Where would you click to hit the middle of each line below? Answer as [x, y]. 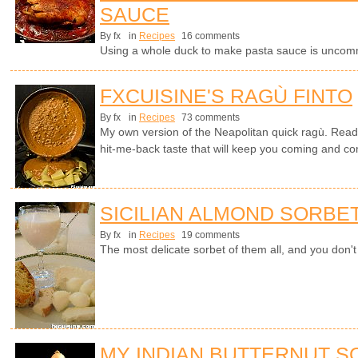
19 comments [209, 235]
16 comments [209, 36]
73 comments [209, 117]
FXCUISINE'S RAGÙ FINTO [226, 95]
